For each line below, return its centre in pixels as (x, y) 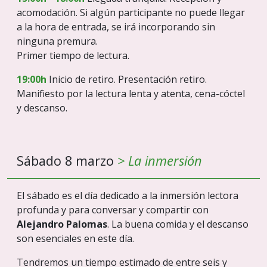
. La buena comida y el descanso (178, 224)
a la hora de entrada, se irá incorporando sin (116, 27)
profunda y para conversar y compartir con (113, 210)
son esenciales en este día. (75, 239)
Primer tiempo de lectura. (73, 56)
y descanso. (42, 108)
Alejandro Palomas (62, 224)
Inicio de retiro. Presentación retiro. (127, 80)
